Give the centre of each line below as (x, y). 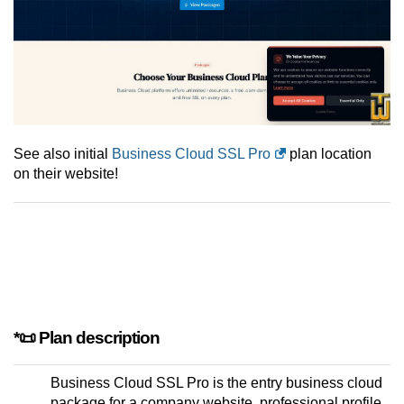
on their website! (66, 174)
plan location (329, 154)
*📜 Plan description (87, 338)
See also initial (63, 154)
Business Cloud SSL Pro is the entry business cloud (216, 383)
